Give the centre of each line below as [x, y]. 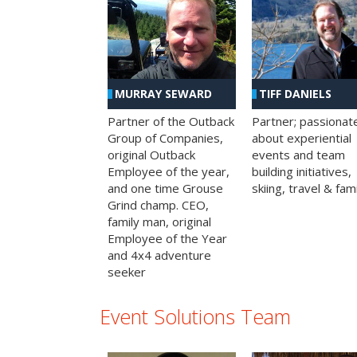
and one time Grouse [165, 188]
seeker [127, 271]
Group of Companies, [165, 137]
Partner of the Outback [171, 121]
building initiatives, [301, 171]
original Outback [151, 154]
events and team [298, 154]
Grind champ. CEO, [158, 204]
